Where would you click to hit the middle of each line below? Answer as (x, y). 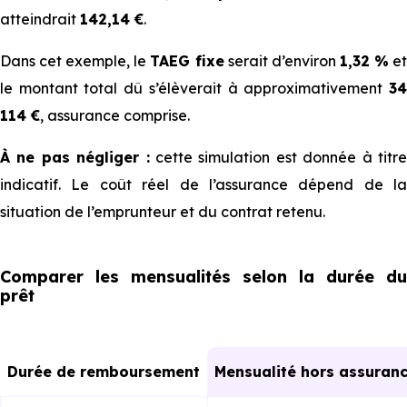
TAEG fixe (187, 61)
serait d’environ (282, 61)
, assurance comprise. (115, 115)
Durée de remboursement (109, 372)
